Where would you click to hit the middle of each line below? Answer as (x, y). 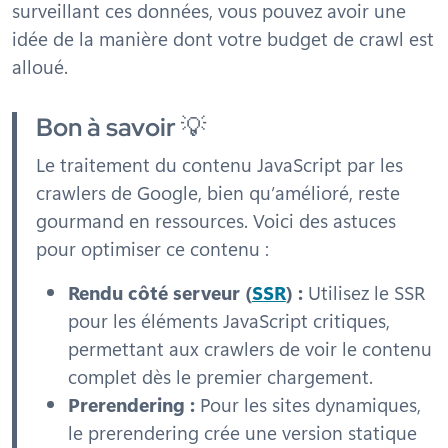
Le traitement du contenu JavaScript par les (219, 164)
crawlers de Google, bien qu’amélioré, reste (217, 192)
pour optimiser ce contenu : (152, 248)
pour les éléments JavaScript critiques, (228, 320)
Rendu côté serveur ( (159, 292)
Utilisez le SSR (363, 292)
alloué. (40, 66)
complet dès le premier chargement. (220, 376)
